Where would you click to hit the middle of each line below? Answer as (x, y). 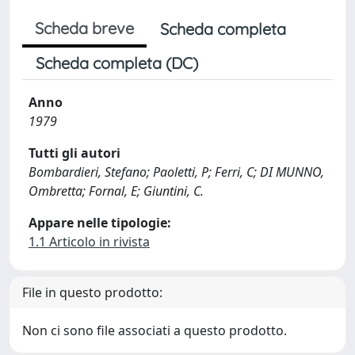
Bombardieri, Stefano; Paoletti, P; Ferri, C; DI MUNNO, (176, 172)
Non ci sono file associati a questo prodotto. (155, 330)
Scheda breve (84, 28)
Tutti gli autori (74, 153)
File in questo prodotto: (92, 292)
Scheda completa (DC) (117, 63)
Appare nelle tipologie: (100, 223)
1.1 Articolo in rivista (89, 242)
